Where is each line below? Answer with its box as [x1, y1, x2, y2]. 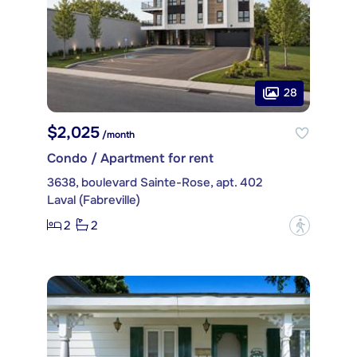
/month [100, 127, 135, 141]
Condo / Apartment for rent [47, 149, 214, 167]
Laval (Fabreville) [47, 191, 140, 208]
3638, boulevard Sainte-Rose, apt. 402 [47, 174, 262, 190]
